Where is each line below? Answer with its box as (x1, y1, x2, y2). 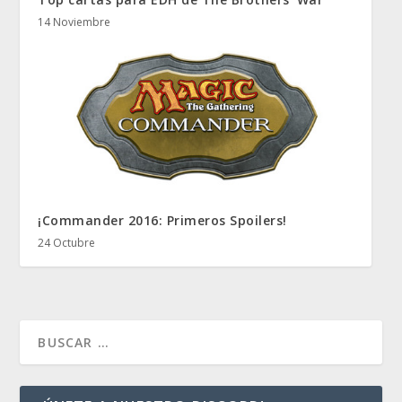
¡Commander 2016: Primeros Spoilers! (38, 211, 287, 229)
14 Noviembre (38, 13, 111, 30)
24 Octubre (38, 234, 96, 250)
